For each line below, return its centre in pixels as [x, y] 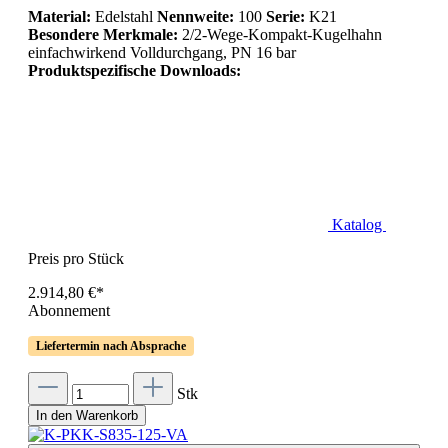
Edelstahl [124, 16]
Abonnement [69, 310]
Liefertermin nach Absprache [111, 345]
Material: [59, 16]
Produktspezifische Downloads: [134, 70]
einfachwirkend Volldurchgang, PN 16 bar [162, 52]
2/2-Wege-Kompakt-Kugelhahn [282, 34]
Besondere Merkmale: [105, 34]
